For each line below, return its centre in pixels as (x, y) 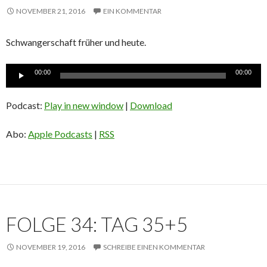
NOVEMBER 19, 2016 (51, 247)
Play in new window (84, 105)
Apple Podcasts (60, 134)
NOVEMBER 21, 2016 (51, 11)
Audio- (19, 70)
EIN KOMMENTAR (132, 11)
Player (18, 85)
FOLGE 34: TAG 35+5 (97, 224)
